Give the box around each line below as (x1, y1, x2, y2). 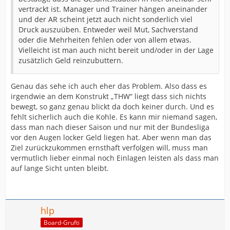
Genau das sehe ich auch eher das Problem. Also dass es (11, 81, 207, 91)
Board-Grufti (44, 218, 80, 227)
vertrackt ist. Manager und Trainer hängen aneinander (18, 4, 207, 14)
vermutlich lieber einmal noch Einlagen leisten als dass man (11, 153, 219, 163)
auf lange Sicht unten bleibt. (11, 163, 109, 173)
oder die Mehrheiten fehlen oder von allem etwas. (18, 35, 191, 45)
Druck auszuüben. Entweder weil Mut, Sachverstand (18, 25, 198, 34)
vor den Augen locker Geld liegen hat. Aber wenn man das (11, 132, 212, 142)
